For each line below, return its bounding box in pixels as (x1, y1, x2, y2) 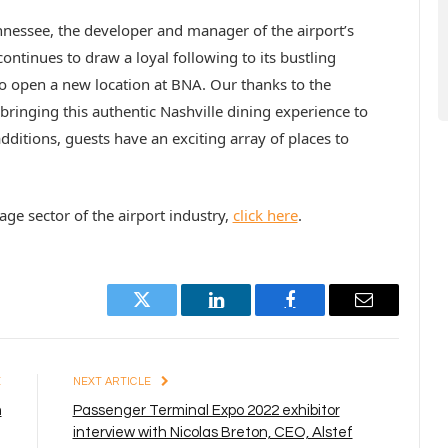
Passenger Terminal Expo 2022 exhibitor (72, 402, 340, 418)
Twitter (140, 305, 193, 324)
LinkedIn (214, 305, 281, 324)
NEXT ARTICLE (72, 375, 154, 387)
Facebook (288, 305, 359, 324)
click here (232, 204, 298, 225)
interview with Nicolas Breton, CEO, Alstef (72, 424, 353, 440)
